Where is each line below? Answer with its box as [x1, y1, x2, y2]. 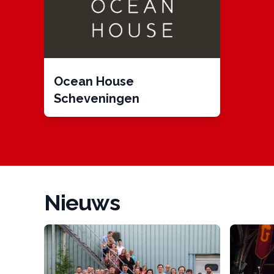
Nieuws [44, 190, 120, 216]
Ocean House [54, 74, 134, 89]
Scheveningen [54, 91, 139, 106]
